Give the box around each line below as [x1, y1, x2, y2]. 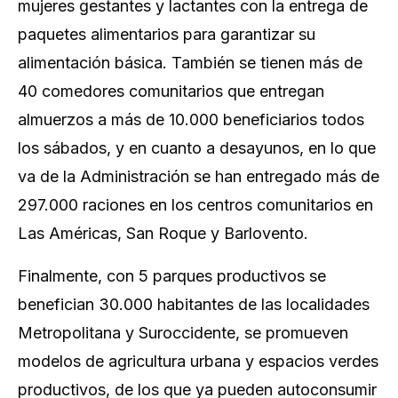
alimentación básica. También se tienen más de [18, 53, 362, 72]
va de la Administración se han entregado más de [18, 167, 379, 186]
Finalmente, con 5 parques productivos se [18, 267, 326, 285]
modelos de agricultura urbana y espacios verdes [18, 352, 378, 370]
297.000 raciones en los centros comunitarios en [18, 195, 373, 214]
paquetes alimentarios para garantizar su [18, 25, 315, 44]
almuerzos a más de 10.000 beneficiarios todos [18, 110, 364, 129]
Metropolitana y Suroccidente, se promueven [18, 323, 348, 342]
